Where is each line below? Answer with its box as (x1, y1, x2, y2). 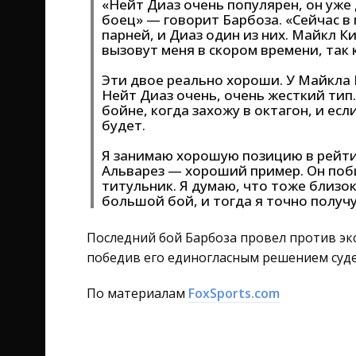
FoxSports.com (188, 284, 280, 302)
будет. (102, 116, 145, 134)
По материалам (87, 284, 188, 302)
